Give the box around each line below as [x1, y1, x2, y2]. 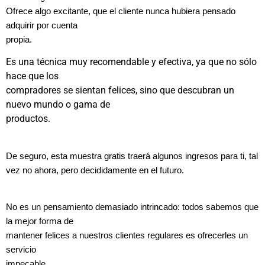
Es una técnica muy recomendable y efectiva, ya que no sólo [6, 56, 257, 68]
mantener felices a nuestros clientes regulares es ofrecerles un [6, 231, 248, 241]
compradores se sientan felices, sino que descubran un [6, 85, 234, 96]
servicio [6, 245, 36, 255]
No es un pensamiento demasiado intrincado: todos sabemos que [6, 202, 258, 212]
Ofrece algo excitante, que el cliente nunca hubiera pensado [6, 6, 235, 16]
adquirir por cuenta [6, 20, 77, 30]
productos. [6, 113, 50, 125]
